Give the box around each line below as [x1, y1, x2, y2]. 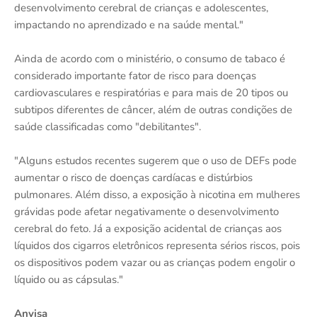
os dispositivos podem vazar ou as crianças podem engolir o [14, 255, 295, 270]
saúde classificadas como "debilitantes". [14, 120, 201, 134]
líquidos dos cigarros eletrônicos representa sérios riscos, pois [14, 238, 300, 253]
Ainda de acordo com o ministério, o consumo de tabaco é [14, 52, 285, 66]
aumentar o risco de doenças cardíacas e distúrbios [14, 171, 253, 185]
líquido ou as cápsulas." [14, 272, 123, 287]
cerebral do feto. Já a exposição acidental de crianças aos [14, 221, 282, 236]
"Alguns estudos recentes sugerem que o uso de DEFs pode [14, 154, 296, 168]
